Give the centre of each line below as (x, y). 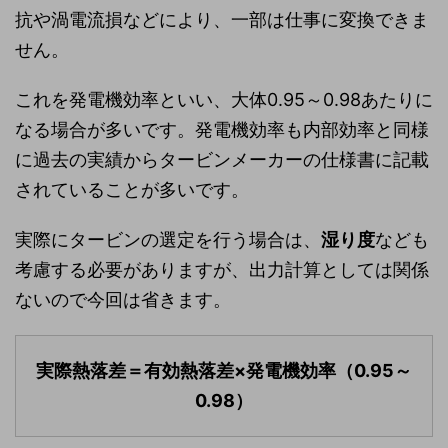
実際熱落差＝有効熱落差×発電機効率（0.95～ (224, 371)
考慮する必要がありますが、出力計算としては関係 (222, 270)
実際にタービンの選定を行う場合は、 (168, 240)
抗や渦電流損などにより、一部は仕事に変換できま (222, 20)
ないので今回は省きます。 (123, 300)
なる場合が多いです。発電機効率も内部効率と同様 (222, 130)
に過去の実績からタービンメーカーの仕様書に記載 (222, 160)
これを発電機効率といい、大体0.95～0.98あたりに (224, 100)
